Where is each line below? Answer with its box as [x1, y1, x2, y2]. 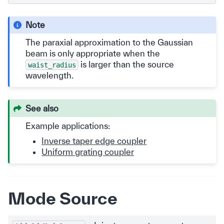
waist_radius [28, 60, 76, 69]
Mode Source [8, 188, 117, 208]
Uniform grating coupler [41, 146, 134, 156]
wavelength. [25, 70, 74, 80]
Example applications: [25, 120, 110, 130]
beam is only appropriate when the [25, 48, 160, 58]
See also [25, 103, 59, 113]
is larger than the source [78, 59, 174, 69]
